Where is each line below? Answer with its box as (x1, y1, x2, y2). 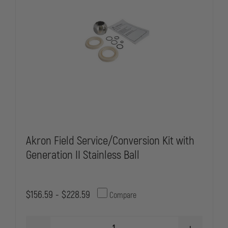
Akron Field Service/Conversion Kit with (25, 133, 194, 148)
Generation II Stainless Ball (25, 148, 139, 162)
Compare (107, 190, 137, 201)
